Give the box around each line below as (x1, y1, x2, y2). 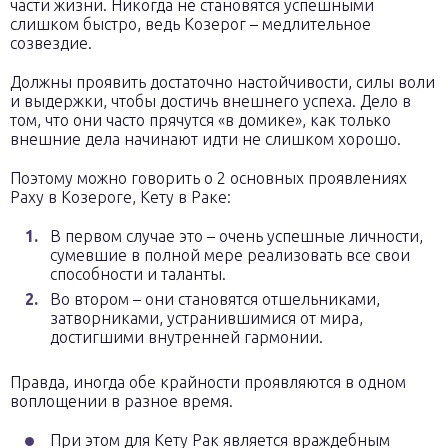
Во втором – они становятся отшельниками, (50, 290, 380, 308)
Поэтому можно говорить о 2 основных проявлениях (10, 169, 407, 187)
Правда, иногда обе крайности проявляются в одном (10, 373, 406, 391)
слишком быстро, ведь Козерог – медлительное (10, 15, 371, 33)
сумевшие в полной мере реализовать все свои (50, 246, 410, 264)
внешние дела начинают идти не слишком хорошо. (10, 130, 401, 148)
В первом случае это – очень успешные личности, (50, 227, 423, 245)
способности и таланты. (50, 265, 226, 283)
